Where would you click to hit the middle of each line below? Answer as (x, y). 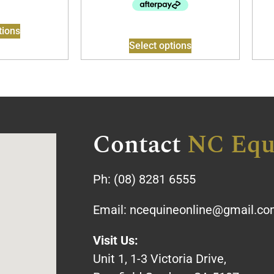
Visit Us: (116, 240)
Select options (160, 45)
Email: (111, 209)
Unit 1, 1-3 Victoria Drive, (160, 258)
